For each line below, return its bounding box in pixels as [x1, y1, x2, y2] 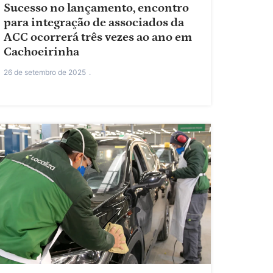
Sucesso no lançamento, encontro [4, 1, 189, 15]
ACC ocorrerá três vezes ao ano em [4, 30, 192, 44]
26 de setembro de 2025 [4, 68, 86, 77]
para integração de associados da [4, 16, 184, 30]
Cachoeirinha [4, 45, 79, 59]
